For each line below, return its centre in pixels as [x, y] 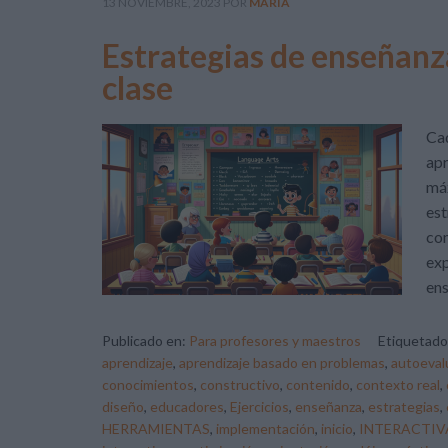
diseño [123, 406]
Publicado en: [145, 340]
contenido [318, 384]
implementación [265, 428]
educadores [187, 406]
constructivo [240, 384]
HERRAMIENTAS [156, 428]
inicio [337, 428]
